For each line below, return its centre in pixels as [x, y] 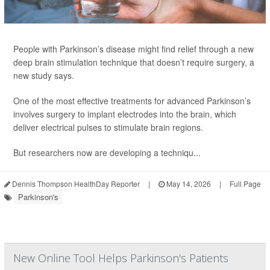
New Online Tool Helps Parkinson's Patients [121, 258]
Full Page [245, 183]
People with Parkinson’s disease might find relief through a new [133, 49]
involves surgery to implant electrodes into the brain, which [125, 114]
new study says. [44, 75]
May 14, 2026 [188, 183]
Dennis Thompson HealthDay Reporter [75, 183]
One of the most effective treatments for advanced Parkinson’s [132, 100]
